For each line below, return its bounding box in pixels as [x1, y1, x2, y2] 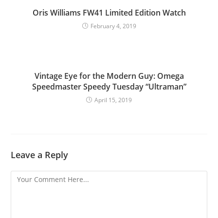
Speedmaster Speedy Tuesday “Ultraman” [32, 81, 186, 92]
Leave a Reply [11, 149, 69, 161]
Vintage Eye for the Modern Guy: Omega [34, 71, 184, 81]
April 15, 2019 [94, 96, 132, 104]
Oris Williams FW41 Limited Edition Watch [32, 7, 186, 18]
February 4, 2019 [90, 22, 136, 30]
